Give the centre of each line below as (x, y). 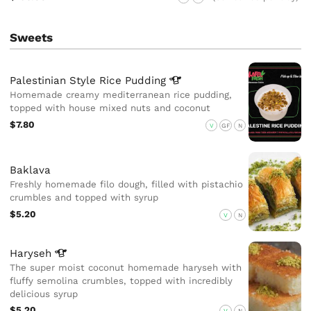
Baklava (31, 170)
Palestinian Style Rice (68, 80)
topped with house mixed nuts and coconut (110, 108)
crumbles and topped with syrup (84, 197)
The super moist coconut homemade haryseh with (126, 267)
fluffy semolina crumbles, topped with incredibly (121, 280)
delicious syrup (44, 294)
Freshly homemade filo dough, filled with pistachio (127, 184)
